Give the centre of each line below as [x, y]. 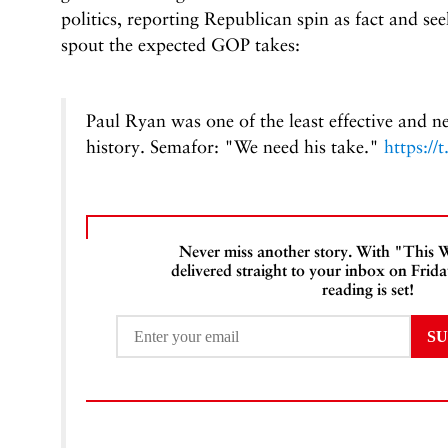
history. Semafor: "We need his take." [234, 146]
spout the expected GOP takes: [180, 44]
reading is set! [367, 289]
